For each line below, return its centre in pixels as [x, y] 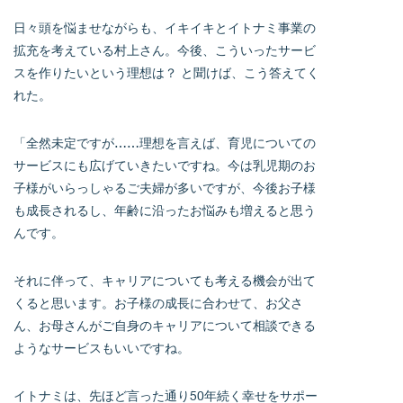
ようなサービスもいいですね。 [102, 348]
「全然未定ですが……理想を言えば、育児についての [165, 143]
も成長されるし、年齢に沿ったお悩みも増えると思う [165, 210]
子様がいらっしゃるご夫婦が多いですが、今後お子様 [165, 188]
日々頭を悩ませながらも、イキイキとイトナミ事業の [165, 28]
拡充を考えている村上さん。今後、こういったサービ [165, 50]
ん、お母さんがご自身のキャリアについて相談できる [165, 326]
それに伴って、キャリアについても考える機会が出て [165, 281]
